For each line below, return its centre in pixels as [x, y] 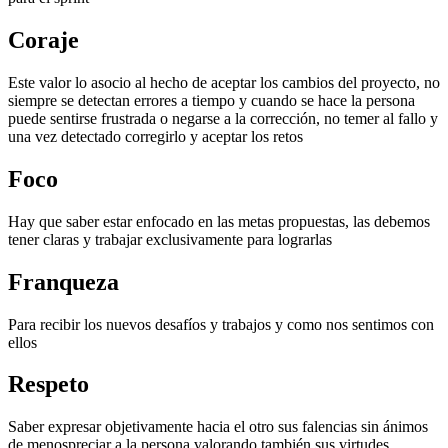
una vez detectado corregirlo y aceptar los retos [155, 136]
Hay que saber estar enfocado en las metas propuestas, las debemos [219, 221]
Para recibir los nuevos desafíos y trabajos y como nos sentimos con [221, 324]
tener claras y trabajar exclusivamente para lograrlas [170, 239]
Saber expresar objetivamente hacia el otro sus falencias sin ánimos [218, 427]
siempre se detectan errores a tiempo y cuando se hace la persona [211, 100]
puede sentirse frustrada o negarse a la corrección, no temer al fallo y [223, 118]
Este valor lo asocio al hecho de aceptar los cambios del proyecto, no [224, 82]
